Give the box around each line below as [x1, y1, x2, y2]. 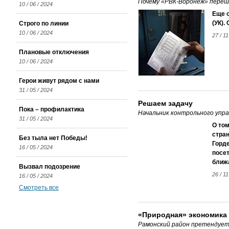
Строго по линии [19, 20, 68, 27]
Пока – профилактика [19, 106, 84, 113]
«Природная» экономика [138, 211, 227, 219]
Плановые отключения [19, 49, 89, 56]
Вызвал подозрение [19, 163, 80, 170]
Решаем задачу [138, 99, 193, 107]
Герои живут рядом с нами [19, 77, 99, 84]
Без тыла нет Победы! [19, 134, 87, 142]
